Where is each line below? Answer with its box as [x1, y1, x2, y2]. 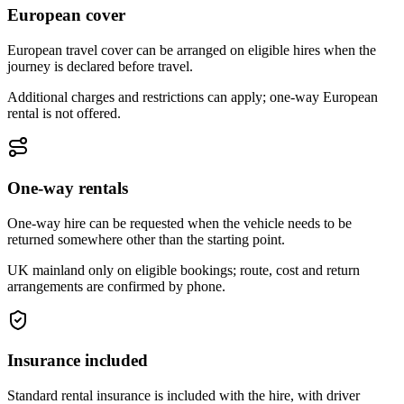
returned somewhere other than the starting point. [7, 231, 285, 247]
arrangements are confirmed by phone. [7, 278, 225, 294]
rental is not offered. [7, 106, 121, 122]
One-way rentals [7, 178, 128, 197]
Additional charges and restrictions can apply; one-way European [7, 89, 378, 106]
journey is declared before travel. [7, 59, 193, 75]
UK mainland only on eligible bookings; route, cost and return [7, 262, 360, 278]
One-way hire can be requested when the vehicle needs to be [7, 215, 352, 231]
